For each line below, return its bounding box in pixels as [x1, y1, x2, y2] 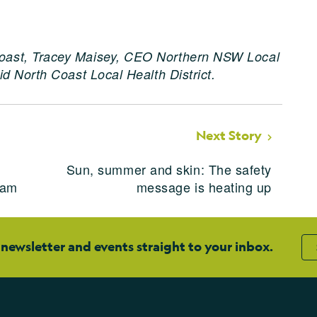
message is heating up [136, 177, 272, 196]
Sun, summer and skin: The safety [66, 159, 272, 178]
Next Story [196, 127, 262, 144]
